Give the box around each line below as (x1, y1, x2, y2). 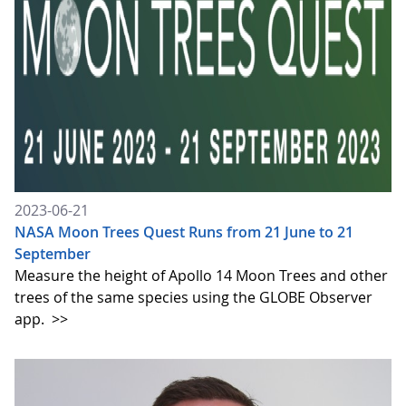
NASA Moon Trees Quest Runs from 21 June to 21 (14, 221, 353, 242)
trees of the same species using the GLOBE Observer (14, 286, 372, 307)
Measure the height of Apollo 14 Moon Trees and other (14, 265, 388, 285)
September (14, 243, 91, 264)
